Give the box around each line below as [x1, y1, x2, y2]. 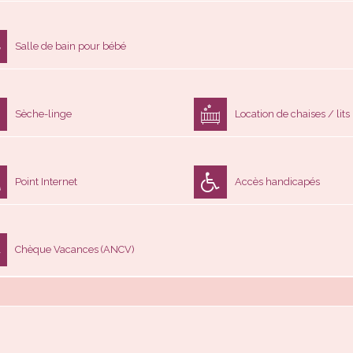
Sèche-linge [15, 107, 72, 120]
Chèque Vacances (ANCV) [15, 243, 135, 255]
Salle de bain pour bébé [15, 39, 126, 52]
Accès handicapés [235, 175, 320, 188]
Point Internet [15, 175, 77, 188]
